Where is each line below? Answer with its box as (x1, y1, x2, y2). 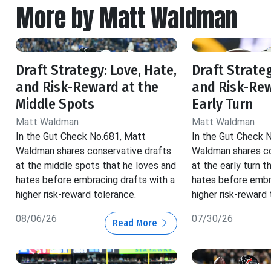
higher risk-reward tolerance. (16, 188, 136, 200)
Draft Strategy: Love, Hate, (16, 61, 177, 79)
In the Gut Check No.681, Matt (16, 130, 146, 142)
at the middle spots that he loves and (16, 159, 176, 171)
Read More (112, 217, 160, 229)
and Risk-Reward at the (16, 78, 158, 96)
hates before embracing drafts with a (16, 174, 175, 186)
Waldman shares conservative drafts (16, 145, 171, 157)
